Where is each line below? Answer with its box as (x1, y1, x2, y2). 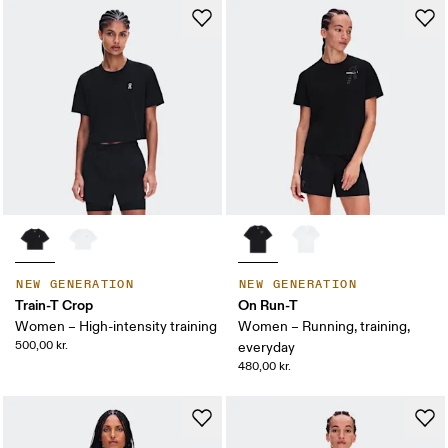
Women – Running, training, (238, 317, 410, 335)
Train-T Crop (15, 295, 94, 314)
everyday (238, 338, 295, 356)
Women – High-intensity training (15, 317, 218, 335)
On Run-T (238, 295, 298, 314)
